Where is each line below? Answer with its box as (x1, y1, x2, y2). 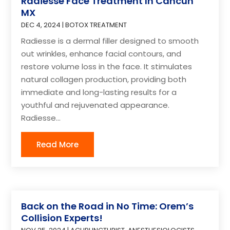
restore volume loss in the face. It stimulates (21, 61, 193, 72)
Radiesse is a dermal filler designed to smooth (21, 35, 199, 46)
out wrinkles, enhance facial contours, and (21, 48, 182, 59)
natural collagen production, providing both (21, 73, 187, 85)
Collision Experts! (21, 212, 103, 225)
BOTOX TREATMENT (65, 20, 127, 30)
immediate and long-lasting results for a (21, 86, 177, 98)
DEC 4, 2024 (21, 20, 61, 30)
